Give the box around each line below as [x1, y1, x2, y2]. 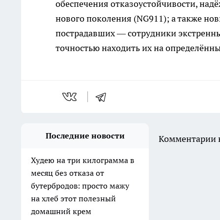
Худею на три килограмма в [31, 155, 134, 165]
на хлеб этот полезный [31, 193, 116, 203]
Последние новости [45, 131, 125, 140]
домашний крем [31, 206, 91, 216]
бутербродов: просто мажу [31, 181, 129, 191]
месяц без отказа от [31, 168, 104, 178]
